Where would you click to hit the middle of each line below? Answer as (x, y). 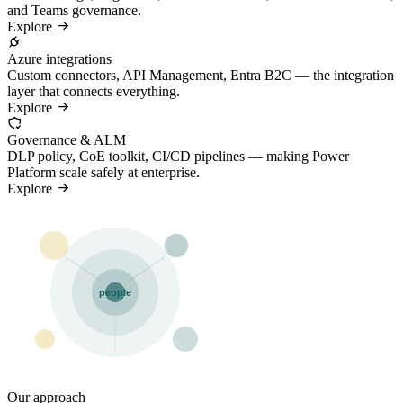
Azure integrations (59, 58)
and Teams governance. (74, 10)
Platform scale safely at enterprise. (103, 172)
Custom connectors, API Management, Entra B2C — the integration (201, 75)
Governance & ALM (67, 139)
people (115, 292)
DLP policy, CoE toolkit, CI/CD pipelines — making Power (178, 156)
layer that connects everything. (94, 91)
